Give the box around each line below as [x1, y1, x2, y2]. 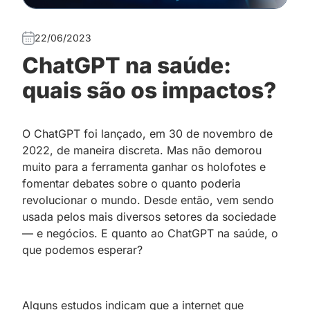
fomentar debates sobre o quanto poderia [22, 176, 241, 190]
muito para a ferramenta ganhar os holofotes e [22, 159, 266, 174]
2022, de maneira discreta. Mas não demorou [22, 143, 262, 157]
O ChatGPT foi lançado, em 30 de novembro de [22, 126, 273, 140]
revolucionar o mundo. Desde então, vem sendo [22, 192, 274, 207]
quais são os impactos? [22, 76, 277, 104]
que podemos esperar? [22, 242, 143, 257]
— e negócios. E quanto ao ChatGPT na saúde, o [22, 226, 278, 240]
